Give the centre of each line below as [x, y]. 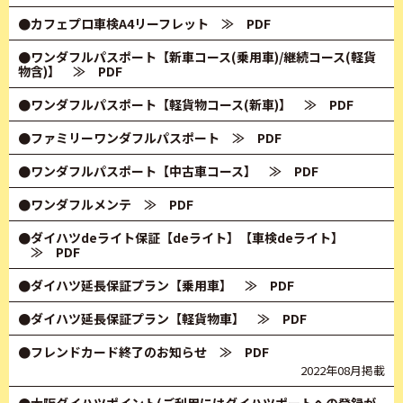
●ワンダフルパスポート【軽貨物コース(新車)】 [155, 104]
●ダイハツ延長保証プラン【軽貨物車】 [131, 318]
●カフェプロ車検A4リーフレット [113, 23]
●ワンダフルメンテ [75, 204]
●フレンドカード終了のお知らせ [112, 352]
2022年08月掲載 [343, 370]
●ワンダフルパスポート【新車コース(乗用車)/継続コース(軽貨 [197, 57]
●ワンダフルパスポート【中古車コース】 [137, 171]
